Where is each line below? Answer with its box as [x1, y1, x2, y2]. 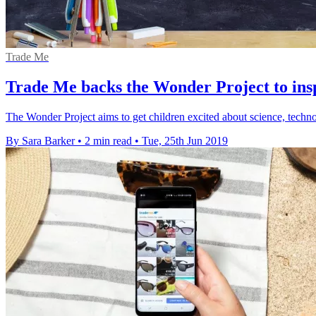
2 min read [85, 134, 132, 147]
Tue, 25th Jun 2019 [142, 134, 228, 147]
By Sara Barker [6, 134, 75, 147]
